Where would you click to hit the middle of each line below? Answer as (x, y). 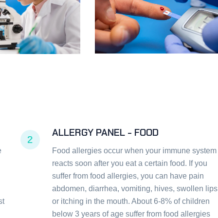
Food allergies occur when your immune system (134, 151)
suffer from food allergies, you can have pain (128, 176)
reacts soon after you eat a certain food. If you (129, 163)
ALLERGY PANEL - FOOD (105, 133)
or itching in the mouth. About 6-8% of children (131, 201)
